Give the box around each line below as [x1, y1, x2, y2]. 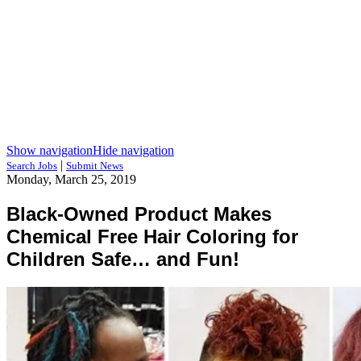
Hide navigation [93, 143, 174, 157]
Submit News [66, 160, 123, 172]
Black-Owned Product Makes [6, 202, 272, 225]
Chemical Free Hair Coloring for [6, 225, 298, 247]
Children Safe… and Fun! [6, 247, 239, 270]
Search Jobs [6, 160, 57, 172]
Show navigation [6, 143, 93, 157]
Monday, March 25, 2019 [6, 172, 136, 186]
